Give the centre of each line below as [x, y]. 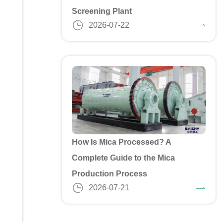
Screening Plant [102, 11]
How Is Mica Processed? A [122, 142]
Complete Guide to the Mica [124, 158]
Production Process [110, 174]
